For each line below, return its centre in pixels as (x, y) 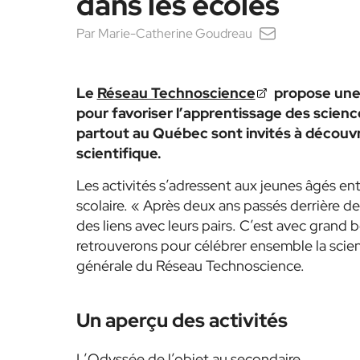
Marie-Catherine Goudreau (175, 33)
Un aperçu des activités (182, 320)
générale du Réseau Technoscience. (190, 266)
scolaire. (103, 205)
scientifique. (119, 153)
